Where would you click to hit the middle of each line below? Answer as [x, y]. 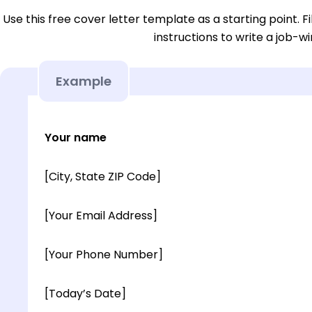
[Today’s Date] [85, 294]
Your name [76, 138]
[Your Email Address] [101, 216]
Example [84, 81]
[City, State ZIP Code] [103, 177]
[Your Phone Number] [104, 255]
